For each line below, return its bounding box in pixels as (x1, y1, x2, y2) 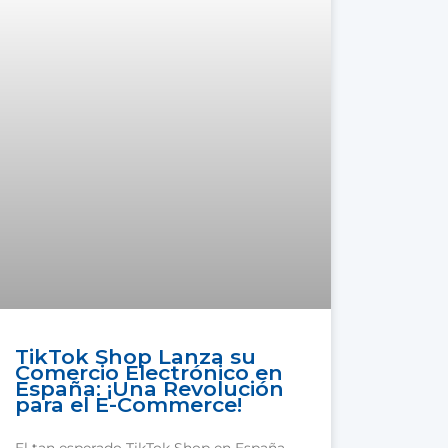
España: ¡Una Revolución (15, 376, 285, 402)
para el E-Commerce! (15, 392, 243, 418)
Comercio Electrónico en (15, 360, 284, 386)
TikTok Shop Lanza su (15, 344, 257, 370)
